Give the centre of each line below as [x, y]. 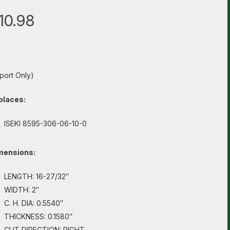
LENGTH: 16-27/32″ [36, 176]
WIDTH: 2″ [21, 190]
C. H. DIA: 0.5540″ [33, 203]
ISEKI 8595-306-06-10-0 [45, 123]
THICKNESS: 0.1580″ [38, 216]
